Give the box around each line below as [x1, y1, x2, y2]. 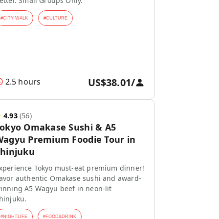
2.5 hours [5, 76, 41, 87]
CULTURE [45, 16, 67, 21]
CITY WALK [2, 16, 28, 21]
